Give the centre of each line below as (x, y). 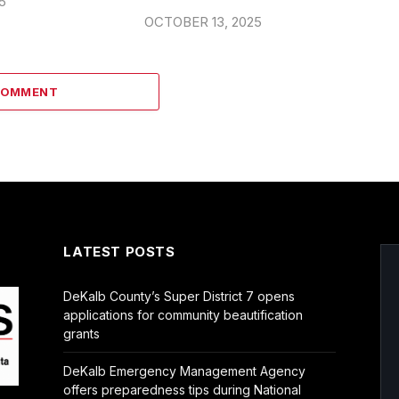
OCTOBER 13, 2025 (203, 21)
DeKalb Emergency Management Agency (185, 370)
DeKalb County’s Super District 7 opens (179, 296)
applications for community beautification (183, 314)
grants (82, 333)
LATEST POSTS (119, 251)
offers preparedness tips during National (183, 389)
